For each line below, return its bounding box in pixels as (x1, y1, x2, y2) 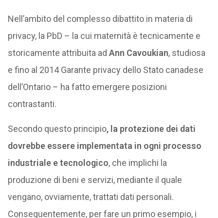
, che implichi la (108, 158, 167, 168)
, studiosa (168, 48, 205, 58)
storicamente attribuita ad (7, 48, 109, 58)
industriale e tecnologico (7, 158, 109, 168)
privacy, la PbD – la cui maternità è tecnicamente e (7, 31, 200, 41)
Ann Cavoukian (109, 48, 168, 58)
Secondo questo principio (7, 124, 107, 134)
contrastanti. (7, 99, 56, 109)
